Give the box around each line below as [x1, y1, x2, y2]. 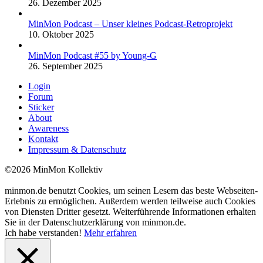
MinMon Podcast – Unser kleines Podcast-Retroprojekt [28, 19, 232, 29]
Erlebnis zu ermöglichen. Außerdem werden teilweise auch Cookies [5, 196, 255, 206]
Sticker [28, 102, 54, 112]
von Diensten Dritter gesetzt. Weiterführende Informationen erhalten [5, 207, 256, 217]
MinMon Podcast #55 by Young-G [28, 50, 157, 60]
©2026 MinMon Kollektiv [5, 164, 103, 174]
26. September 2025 [28, 61, 103, 71]
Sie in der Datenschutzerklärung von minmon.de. [5, 217, 186, 227]
